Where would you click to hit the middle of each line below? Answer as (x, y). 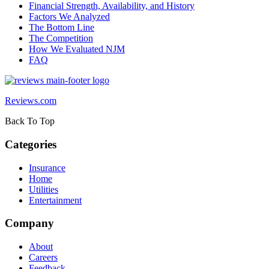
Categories (31, 145)
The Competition (61, 38)
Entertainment (55, 200)
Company (29, 223)
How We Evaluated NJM (77, 49)
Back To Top (30, 121)
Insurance (47, 168)
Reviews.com (31, 101)
